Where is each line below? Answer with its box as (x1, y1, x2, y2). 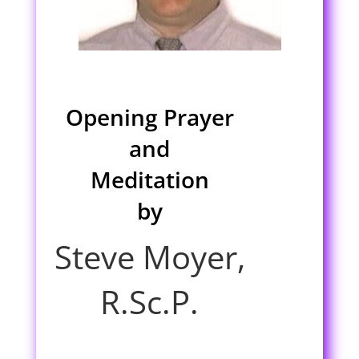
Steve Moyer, (54, 235, 245, 280)
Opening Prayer (65, 102, 234, 133)
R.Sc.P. (100, 280, 200, 325)
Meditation (90, 164, 209, 196)
